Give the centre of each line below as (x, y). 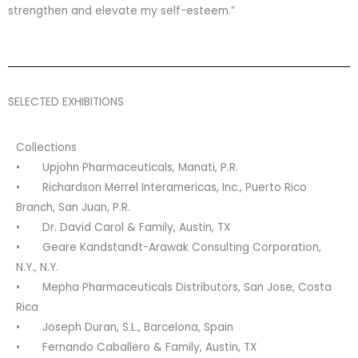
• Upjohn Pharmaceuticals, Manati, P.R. (127, 167)
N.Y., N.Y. (37, 267)
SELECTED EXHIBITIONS (66, 101)
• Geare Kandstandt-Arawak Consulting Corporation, (169, 247)
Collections (46, 147)
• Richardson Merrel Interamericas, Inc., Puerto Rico (161, 187)
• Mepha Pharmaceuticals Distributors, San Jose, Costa (174, 287)
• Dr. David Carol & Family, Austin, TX (123, 227)
